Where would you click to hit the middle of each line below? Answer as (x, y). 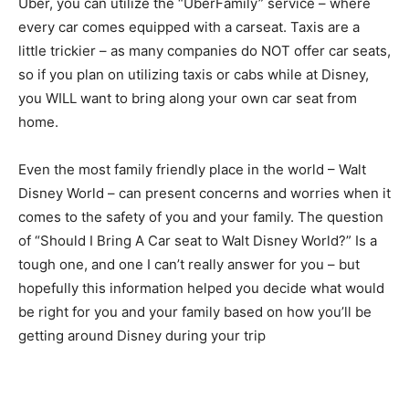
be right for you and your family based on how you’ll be (195, 311)
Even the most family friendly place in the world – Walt (192, 169)
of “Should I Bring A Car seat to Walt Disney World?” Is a (198, 240)
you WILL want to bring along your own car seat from (188, 98)
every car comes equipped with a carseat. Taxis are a (189, 26)
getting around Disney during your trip (142, 335)
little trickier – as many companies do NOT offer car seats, (204, 50)
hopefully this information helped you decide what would (201, 288)
